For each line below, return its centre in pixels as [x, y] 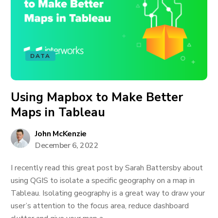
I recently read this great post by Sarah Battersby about [107, 168]
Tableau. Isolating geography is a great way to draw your [108, 193]
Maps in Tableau [58, 112]
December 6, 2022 [67, 145]
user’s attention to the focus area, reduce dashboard [100, 206]
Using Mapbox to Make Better [97, 97]
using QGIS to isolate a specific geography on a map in [103, 181]
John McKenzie [61, 134]
